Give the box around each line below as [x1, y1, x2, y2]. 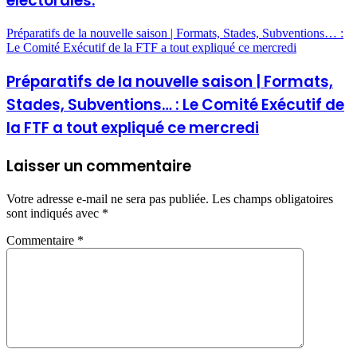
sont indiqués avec [6, 206, 102, 221]
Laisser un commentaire [6, 155, 191, 177]
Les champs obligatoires [212, 192, 333, 206]
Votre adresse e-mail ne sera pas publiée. [6, 192, 209, 206]
